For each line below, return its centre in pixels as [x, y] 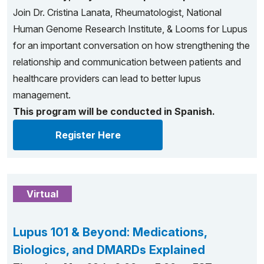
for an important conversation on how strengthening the [131, 45]
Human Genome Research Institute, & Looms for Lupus [130, 29]
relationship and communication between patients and [127, 62]
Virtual [42, 194]
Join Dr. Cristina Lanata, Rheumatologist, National [117, 12]
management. [42, 95]
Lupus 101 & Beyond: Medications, [110, 232]
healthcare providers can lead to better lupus [107, 78]
